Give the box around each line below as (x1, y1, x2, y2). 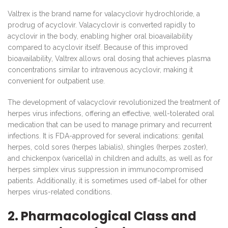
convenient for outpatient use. (8, 76, 105, 85)
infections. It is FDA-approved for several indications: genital (8, 131, 204, 140)
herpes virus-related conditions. (8, 187, 112, 196)
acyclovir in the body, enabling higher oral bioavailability (8, 32, 193, 40)
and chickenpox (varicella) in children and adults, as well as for (8, 154, 213, 162)
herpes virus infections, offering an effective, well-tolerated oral (8, 109, 214, 118)
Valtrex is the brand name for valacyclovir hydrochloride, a (8, 9, 200, 18)
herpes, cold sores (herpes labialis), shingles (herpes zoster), (8, 142, 208, 151)
